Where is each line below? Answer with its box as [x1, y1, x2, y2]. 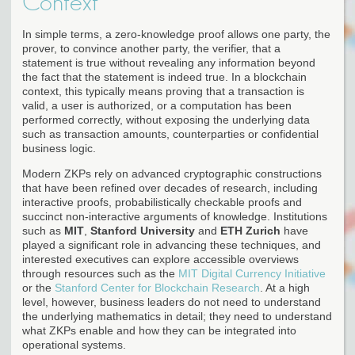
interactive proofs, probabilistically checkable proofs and [22, 195, 302, 208]
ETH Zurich [220, 223, 281, 237]
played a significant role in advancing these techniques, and [22, 238, 321, 251]
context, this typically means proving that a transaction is [22, 84, 304, 97]
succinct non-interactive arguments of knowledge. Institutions [22, 209, 327, 223]
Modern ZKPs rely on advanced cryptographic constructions [22, 166, 322, 180]
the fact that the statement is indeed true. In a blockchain [22, 70, 307, 83]
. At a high [260, 281, 310, 294]
